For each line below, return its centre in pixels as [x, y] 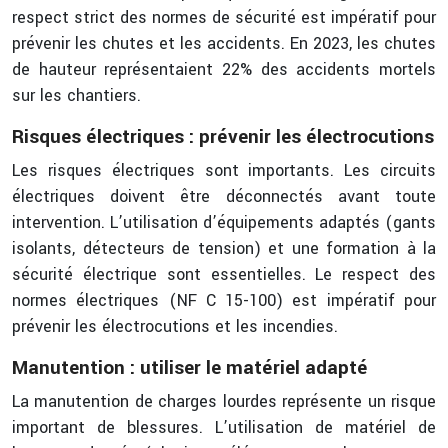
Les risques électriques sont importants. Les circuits [224, 170]
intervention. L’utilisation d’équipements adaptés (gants [224, 222]
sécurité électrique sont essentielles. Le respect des [224, 274]
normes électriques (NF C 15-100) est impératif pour [224, 300]
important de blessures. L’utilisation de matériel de [224, 427]
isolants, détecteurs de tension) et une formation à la [224, 248]
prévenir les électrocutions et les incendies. [175, 326]
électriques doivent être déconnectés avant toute [224, 196]
